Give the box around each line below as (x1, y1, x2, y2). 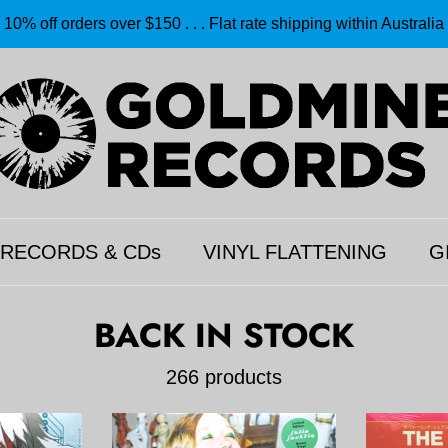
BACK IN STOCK (94, 310, 354, 360)
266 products (166, 365, 282, 388)
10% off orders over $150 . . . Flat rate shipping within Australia (3, 14, 444, 32)
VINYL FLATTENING (203, 240, 387, 263)
